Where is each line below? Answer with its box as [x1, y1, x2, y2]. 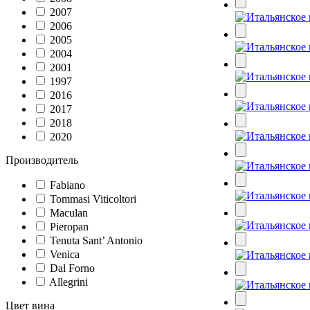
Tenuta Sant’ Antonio [47, 234, 143, 246]
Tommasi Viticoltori [47, 192, 136, 205]
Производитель [6, 154, 78, 166]
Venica [47, 248, 80, 260]
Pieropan [47, 220, 89, 232]
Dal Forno [47, 262, 95, 274]
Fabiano [47, 179, 85, 191]
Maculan [47, 206, 88, 219]
